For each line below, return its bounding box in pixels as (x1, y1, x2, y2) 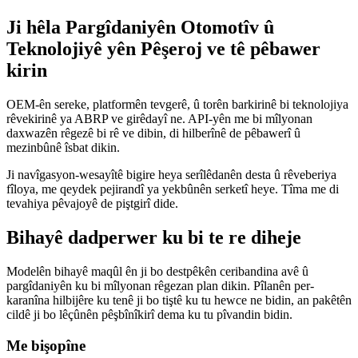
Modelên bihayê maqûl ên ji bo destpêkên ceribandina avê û (6, 264, 308, 278)
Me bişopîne (6, 336, 86, 354)
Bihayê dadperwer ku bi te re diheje (6, 226, 301, 248)
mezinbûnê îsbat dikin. (6, 141, 120, 154)
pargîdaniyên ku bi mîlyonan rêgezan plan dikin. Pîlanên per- (6, 278, 314, 292)
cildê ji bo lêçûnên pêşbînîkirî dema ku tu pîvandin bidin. (6, 307, 292, 321)
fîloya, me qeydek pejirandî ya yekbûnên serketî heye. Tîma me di (6, 182, 339, 196)
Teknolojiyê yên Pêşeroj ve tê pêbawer (6, 38, 320, 60)
